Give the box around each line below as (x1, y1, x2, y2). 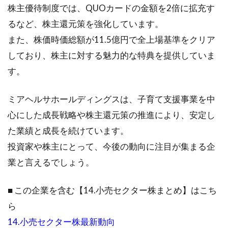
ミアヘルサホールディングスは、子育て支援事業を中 (8, 94, 215, 104)
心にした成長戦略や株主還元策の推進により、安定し (8, 109, 215, 120)
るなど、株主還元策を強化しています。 (8, 18, 163, 29)
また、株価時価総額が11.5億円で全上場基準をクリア (8, 34, 215, 45)
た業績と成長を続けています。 (8, 125, 129, 136)
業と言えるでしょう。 (8, 157, 94, 167)
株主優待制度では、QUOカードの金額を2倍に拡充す (8, 3, 215, 13)
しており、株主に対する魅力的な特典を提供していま (8, 50, 215, 61)
